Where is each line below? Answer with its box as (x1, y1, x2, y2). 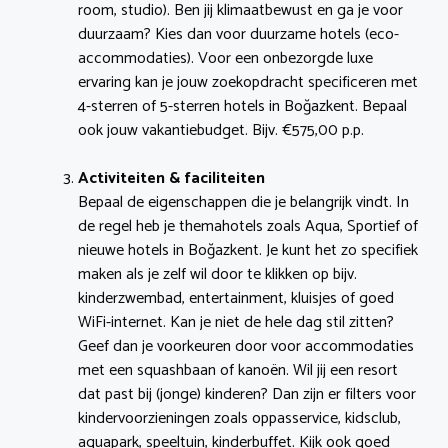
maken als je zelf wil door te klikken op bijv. (78, 261, 357, 289)
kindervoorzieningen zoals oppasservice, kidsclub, (78, 405, 401, 433)
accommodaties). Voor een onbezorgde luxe (78, 45, 373, 73)
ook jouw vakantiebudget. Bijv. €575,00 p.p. (78, 117, 364, 145)
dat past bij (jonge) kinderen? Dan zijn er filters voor (78, 381, 416, 409)
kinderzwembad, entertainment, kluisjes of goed (78, 285, 394, 313)
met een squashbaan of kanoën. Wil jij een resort (78, 357, 398, 385)
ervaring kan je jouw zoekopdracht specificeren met (78, 69, 418, 97)
